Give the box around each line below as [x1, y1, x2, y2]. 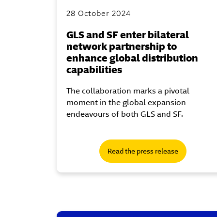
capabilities [66, 62, 122, 76]
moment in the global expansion [66, 97, 186, 108]
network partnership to [66, 39, 177, 53]
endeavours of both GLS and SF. [66, 108, 183, 119]
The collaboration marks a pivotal [66, 85, 189, 96]
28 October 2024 [66, 8, 131, 18]
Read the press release [107, 146, 178, 155]
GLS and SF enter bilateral [66, 28, 189, 41]
